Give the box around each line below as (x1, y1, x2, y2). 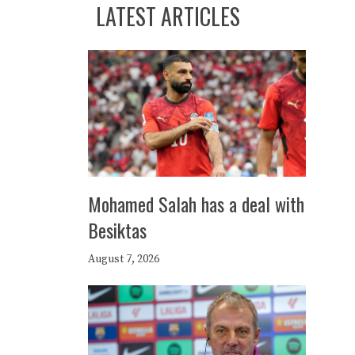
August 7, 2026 (88, 252, 159, 266)
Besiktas (88, 216, 147, 244)
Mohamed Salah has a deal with (88, 189, 304, 218)
